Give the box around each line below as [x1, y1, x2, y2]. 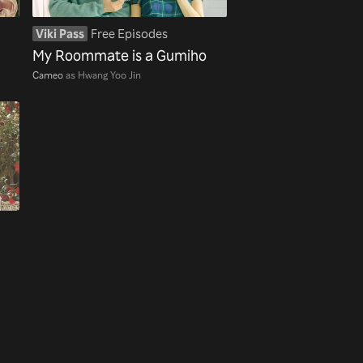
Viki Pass [36, 26, 84, 42]
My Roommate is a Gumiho [32, 45, 207, 64]
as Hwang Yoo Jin [66, 67, 141, 81]
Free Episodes [91, 26, 168, 42]
